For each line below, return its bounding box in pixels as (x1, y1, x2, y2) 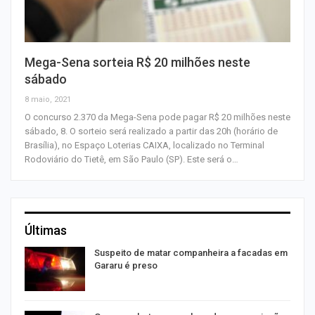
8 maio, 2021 (25, 94, 71, 104)
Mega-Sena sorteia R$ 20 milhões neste (25, 54, 250, 70)
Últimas (25, 222, 67, 238)
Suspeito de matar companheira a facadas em (94, 247, 288, 258)
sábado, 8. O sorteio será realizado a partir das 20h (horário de (25, 125, 278, 136)
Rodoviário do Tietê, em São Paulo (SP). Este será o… (25, 153, 238, 165)
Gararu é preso (94, 259, 157, 271)
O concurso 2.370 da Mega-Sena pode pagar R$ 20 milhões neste (25, 111, 290, 122)
